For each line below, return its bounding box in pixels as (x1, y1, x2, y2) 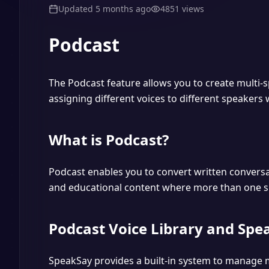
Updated (58, 3, 95, 14)
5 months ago (95, 3, 151, 14)
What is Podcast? (49, 130, 169, 150)
